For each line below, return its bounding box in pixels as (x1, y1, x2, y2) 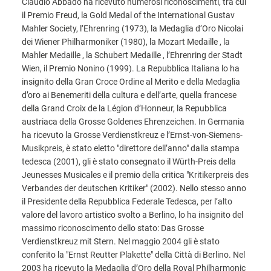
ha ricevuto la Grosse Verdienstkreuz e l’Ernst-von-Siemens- (22, 130, 243, 140)
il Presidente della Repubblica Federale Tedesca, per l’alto (22, 197, 232, 206)
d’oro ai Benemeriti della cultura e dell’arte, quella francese (22, 90, 237, 100)
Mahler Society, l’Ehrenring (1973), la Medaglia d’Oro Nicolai (22, 24, 243, 33)
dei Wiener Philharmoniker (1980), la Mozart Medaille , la (22, 37, 230, 47)
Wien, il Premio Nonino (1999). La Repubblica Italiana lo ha (22, 64, 240, 73)
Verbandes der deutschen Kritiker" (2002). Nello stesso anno (22, 183, 246, 193)
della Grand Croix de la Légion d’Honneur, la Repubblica (22, 103, 227, 113)
